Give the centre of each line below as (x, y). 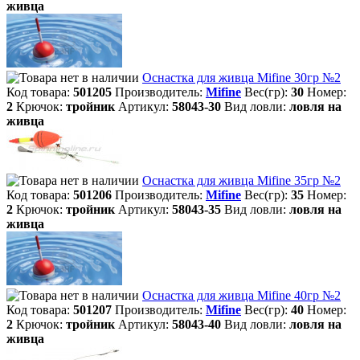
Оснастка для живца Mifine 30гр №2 (241, 78)
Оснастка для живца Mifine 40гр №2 (241, 295)
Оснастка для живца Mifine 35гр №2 (241, 180)
